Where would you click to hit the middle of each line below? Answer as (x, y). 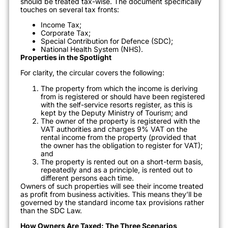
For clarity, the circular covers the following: (92, 73)
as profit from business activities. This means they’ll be (111, 194)
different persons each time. (87, 178)
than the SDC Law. (51, 210)
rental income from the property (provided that (119, 137)
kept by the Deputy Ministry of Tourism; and (114, 112)
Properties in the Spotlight (66, 58)
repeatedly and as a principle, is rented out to (117, 169)
